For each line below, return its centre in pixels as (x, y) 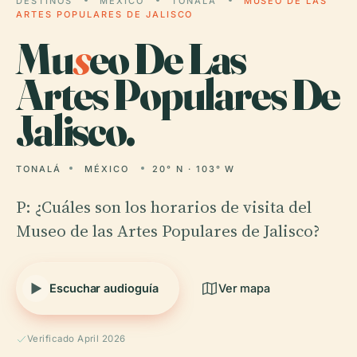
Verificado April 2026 (76, 339)
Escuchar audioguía (104, 288)
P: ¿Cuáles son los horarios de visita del (164, 207)
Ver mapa (244, 288)
